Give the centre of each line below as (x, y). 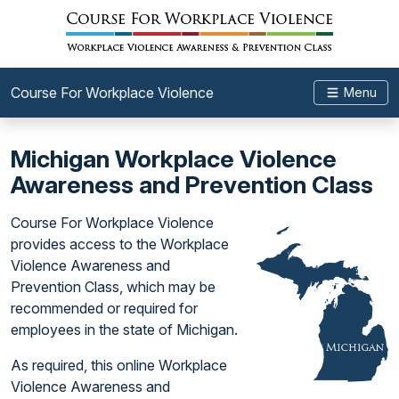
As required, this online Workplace (119, 365)
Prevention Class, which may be (113, 287)
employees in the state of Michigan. (124, 330)
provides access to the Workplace (120, 244)
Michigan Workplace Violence (174, 159)
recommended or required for (104, 308)
